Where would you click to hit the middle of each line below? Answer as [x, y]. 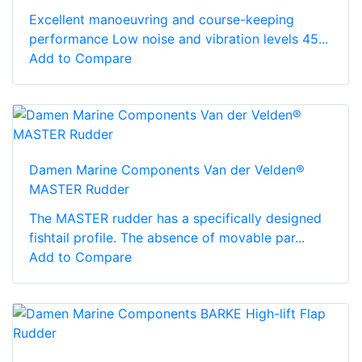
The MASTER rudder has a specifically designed [175, 218]
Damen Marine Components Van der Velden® [167, 169]
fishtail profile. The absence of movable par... [167, 237]
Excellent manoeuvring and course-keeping [162, 19]
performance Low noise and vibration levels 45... [179, 38]
